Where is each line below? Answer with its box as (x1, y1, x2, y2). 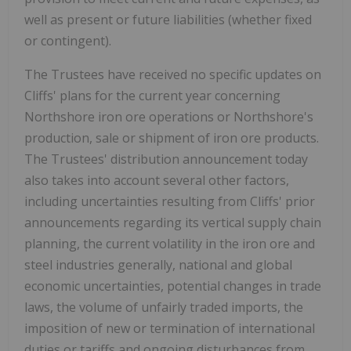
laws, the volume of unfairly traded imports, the (24, 299, 303, 317)
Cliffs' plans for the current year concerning (24, 87, 280, 105)
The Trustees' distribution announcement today (24, 150, 308, 168)
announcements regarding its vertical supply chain (24, 214, 321, 232)
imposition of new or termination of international (24, 320, 315, 338)
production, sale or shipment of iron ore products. (24, 129, 319, 147)
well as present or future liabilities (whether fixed (24, 11, 312, 29)
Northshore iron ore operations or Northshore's (24, 108, 313, 126)
